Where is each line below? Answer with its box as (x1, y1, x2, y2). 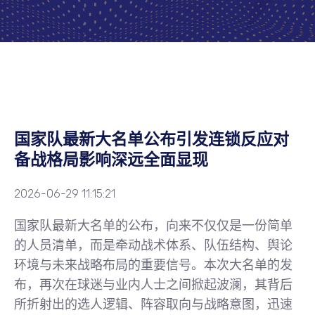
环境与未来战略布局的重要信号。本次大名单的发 (14, 257, 292, 273)
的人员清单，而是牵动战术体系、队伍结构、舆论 (14, 238, 292, 253)
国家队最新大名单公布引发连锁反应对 (14, 127, 289, 153)
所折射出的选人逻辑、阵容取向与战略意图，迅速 (14, 297, 292, 312)
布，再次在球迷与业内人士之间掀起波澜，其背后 (14, 277, 292, 292)
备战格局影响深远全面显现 (14, 148, 208, 173)
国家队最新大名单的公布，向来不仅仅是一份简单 (14, 218, 292, 233)
